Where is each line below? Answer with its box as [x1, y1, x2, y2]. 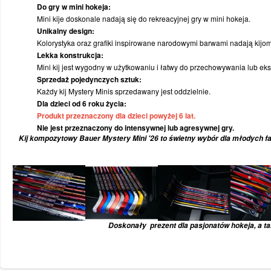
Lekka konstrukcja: [37, 50, 103, 60]
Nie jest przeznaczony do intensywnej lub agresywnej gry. [37, 122, 234, 133]
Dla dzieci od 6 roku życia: [37, 98, 126, 109]
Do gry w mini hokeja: [37, 1, 111, 12]
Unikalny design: [37, 25, 94, 36]
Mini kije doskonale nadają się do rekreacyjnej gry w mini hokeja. [37, 13, 250, 24]
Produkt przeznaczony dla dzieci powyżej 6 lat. [37, 110, 195, 121]
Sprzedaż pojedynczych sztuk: [37, 74, 142, 85]
